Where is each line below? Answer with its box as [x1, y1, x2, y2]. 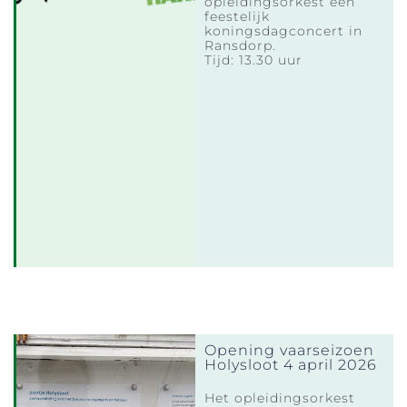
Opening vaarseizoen [204, 341, 375, 359]
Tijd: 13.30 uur [204, 51, 303, 68]
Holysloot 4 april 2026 [204, 355, 378, 373]
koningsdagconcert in [204, 22, 363, 39]
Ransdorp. [204, 36, 277, 54]
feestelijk [204, 7, 271, 25]
